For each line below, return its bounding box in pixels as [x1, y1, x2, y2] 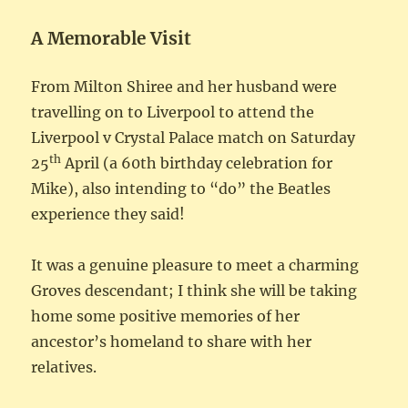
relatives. [31, 358, 97, 377]
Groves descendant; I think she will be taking [31, 281, 358, 301]
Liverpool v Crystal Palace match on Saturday [31, 128, 356, 148]
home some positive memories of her [31, 307, 301, 326]
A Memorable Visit [31, 27, 192, 50]
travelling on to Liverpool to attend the [31, 103, 315, 122]
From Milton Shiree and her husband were [31, 77, 338, 97]
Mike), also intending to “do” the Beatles [31, 179, 331, 199]
